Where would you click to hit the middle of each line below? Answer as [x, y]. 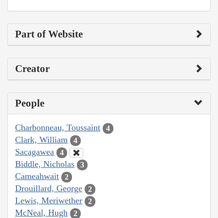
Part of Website [49, 34]
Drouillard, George [49, 189]
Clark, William [41, 140]
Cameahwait [37, 176]
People [30, 103]
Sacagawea [35, 152]
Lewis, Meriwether [49, 201]
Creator [32, 69]
